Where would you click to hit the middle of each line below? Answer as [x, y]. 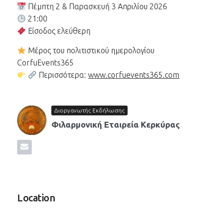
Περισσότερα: [63, 75]
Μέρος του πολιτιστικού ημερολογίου [90, 50]
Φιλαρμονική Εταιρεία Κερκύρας [116, 124]
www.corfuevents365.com [134, 75]
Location [36, 198]
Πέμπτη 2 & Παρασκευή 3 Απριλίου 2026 [97, 6]
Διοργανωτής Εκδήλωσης [89, 110]
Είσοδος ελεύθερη [58, 31]
